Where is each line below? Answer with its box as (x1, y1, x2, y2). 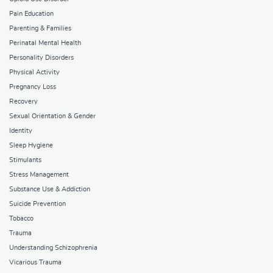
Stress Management (9, 171, 69, 179)
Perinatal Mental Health (9, 40, 81, 47)
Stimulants (9, 157, 41, 164)
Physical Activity (9, 69, 60, 76)
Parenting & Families (9, 25, 71, 32)
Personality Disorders (9, 54, 74, 62)
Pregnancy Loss (9, 83, 56, 91)
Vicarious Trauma (9, 259, 62, 266)
